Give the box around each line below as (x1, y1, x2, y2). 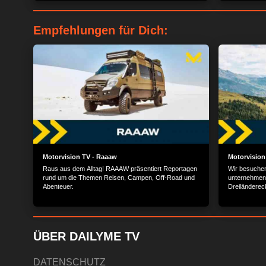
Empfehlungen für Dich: (33, 24, 168, 37)
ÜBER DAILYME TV (33, 229, 140, 243)
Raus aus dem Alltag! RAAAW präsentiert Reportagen (43, 164, 197, 172)
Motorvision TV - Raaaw (43, 153, 117, 160)
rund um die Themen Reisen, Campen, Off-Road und (43, 173, 195, 181)
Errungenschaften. (43, 11, 98, 18)
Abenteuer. (43, 182, 74, 190)
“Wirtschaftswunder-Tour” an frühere (43, 2, 148, 9)
